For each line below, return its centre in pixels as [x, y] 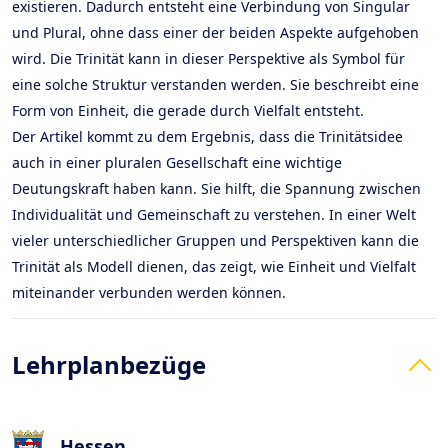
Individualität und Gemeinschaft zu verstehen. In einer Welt [214, 214]
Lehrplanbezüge [109, 364]
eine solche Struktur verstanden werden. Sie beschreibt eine [215, 84]
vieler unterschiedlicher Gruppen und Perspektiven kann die [215, 240]
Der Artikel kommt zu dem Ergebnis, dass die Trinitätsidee [207, 136]
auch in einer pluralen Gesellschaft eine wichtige [177, 162]
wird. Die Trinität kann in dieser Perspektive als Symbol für [208, 58]
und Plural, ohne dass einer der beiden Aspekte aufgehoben [215, 32]
